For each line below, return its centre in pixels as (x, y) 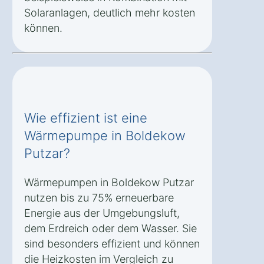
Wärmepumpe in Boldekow (105, 136)
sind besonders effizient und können (112, 244)
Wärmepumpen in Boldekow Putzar (109, 183)
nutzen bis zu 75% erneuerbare (99, 198)
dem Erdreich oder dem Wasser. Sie (110, 229)
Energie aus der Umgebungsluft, (102, 213)
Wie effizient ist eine (86, 118)
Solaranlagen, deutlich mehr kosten (110, 13)
